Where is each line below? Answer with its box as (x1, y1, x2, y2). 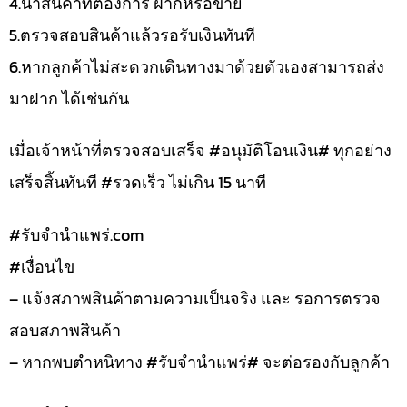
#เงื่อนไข (9, 253, 74, 279)
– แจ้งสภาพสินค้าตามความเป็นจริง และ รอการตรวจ (9, 285, 381, 311)
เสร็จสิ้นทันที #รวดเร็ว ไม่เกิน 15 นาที (9, 170, 266, 195)
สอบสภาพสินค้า (9, 317, 121, 342)
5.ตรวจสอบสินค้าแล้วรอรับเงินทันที (9, 22, 255, 47)
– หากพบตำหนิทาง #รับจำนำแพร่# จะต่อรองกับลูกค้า (9, 349, 390, 374)
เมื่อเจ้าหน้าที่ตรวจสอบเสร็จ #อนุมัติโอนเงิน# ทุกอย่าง (9, 138, 392, 164)
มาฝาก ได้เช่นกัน (9, 85, 129, 111)
